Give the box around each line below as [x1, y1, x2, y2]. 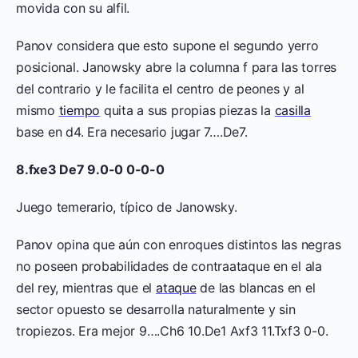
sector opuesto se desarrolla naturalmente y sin [16, 301, 296, 318]
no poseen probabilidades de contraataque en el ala [16, 258, 323, 275]
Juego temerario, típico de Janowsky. [16, 199, 237, 216]
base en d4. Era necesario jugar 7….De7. [16, 124, 248, 141]
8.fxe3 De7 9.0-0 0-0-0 [16, 161, 165, 178]
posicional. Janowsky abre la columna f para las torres [16, 59, 337, 76]
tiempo [58, 102, 101, 119]
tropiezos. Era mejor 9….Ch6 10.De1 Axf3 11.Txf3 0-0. [16, 323, 328, 340]
